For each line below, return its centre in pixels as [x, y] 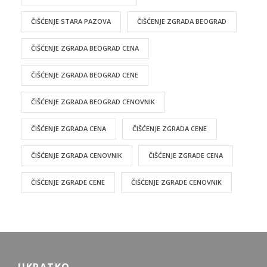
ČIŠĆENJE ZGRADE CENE [68, 182]
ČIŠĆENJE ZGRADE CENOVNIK [176, 182]
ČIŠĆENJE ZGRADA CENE [170, 128]
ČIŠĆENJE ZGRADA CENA [69, 128]
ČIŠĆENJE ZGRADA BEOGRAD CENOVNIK [93, 101]
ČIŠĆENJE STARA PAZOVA [71, 21]
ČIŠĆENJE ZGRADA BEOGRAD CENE [85, 74]
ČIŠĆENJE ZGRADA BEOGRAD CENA [85, 48]
